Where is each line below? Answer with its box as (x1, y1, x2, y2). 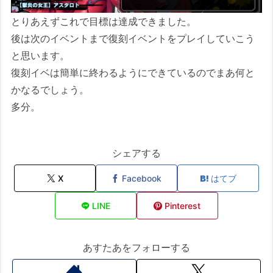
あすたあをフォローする (83, 241, 190, 254)
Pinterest (165, 200, 201, 211)
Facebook (122, 173, 162, 184)
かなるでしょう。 (11, 83, 90, 96)
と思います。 (11, 49, 70, 62)
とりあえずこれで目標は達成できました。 (11, 15, 197, 28)
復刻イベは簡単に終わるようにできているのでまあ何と (11, 66, 255, 79)
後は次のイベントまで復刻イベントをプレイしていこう (11, 32, 255, 45)
